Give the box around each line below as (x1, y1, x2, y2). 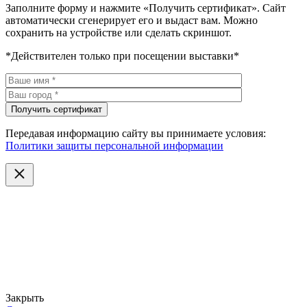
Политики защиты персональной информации (5, 140, 223, 152)
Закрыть (5, 292, 44, 304)
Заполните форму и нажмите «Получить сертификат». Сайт (5, 2, 286, 14)
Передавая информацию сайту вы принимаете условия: (5, 127, 266, 140)
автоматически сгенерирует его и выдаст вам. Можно (5, 14, 258, 27)
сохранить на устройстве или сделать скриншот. (5, 27, 232, 39)
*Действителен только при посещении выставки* (5, 50, 239, 62)
